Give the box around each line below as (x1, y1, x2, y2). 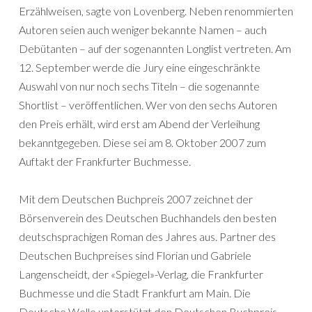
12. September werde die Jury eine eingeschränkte (19, 61, 260, 74)
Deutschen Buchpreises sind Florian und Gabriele (19, 249, 251, 262)
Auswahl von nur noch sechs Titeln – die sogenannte (19, 79, 260, 93)
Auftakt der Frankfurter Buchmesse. (19, 155, 191, 168)
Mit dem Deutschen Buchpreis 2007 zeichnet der (19, 192, 253, 205)
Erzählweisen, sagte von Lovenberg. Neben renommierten (19, 4, 293, 17)
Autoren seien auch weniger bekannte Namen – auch (19, 23, 267, 36)
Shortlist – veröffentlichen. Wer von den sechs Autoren (19, 98, 277, 111)
